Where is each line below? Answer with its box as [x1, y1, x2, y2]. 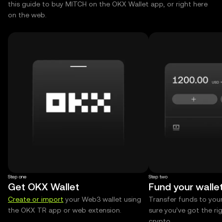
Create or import [8, 195, 63, 203]
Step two [149, 174, 167, 179]
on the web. [8, 11, 47, 19]
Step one [8, 174, 27, 179]
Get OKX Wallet [8, 181, 79, 193]
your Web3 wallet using [63, 195, 141, 203]
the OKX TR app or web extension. [8, 206, 121, 214]
